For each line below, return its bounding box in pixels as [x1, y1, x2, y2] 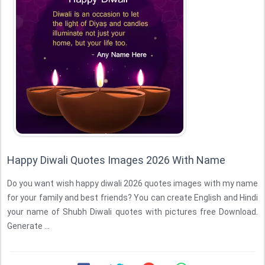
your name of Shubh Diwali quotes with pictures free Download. [7, 207, 258, 216]
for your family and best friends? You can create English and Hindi [7, 193, 258, 202]
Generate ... [7, 221, 50, 231]
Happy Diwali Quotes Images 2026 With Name [7, 154, 225, 166]
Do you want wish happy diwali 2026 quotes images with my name [7, 179, 258, 188]
